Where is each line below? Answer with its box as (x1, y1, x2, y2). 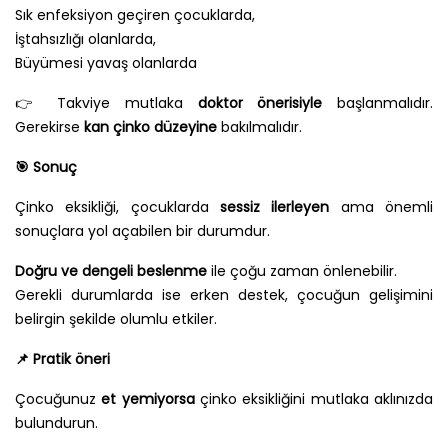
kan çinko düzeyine (84, 117, 221, 138)
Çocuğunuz (15, 389, 102, 410)
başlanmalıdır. (322, 93, 434, 114)
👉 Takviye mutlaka (15, 93, 198, 114)
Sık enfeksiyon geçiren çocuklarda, (15, 5, 255, 26)
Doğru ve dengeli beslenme (15, 261, 207, 282)
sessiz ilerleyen (220, 197, 330, 218)
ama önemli (329, 197, 434, 218)
